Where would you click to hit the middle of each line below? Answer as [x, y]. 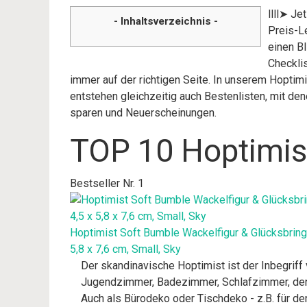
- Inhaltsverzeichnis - [165, 21]
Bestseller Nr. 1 [107, 183]
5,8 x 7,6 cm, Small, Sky [125, 249]
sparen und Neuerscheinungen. [143, 113]
